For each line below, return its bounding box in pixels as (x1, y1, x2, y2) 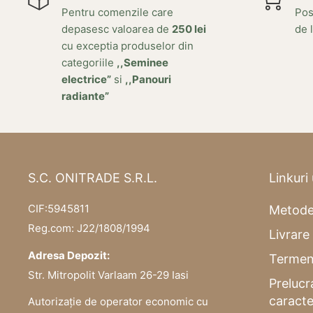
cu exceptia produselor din (61, 38, 194, 52)
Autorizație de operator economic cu (28, 295, 208, 309)
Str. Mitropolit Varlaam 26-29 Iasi (28, 268, 189, 282)
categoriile (61, 55, 117, 69)
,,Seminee (117, 55, 168, 69)
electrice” (61, 72, 111, 86)
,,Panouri (125, 72, 171, 86)
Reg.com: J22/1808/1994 (28, 221, 150, 235)
